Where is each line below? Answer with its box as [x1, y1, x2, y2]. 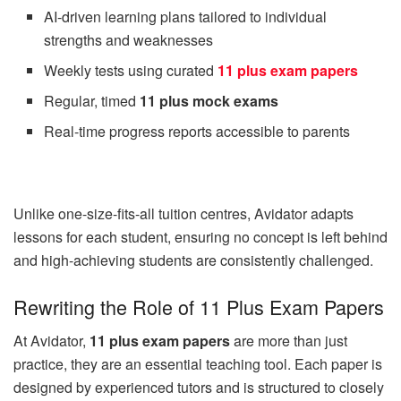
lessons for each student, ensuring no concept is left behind [13, 226, 388, 247]
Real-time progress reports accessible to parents [44, 120, 351, 141]
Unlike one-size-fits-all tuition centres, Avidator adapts [13, 202, 354, 224]
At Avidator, [13, 330, 90, 352]
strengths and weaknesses [44, 29, 214, 50]
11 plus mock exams [140, 90, 279, 111]
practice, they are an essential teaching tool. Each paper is [13, 354, 382, 375]
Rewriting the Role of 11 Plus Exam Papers [13, 292, 384, 320]
